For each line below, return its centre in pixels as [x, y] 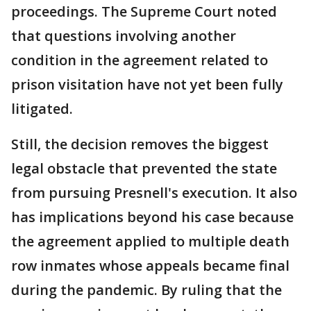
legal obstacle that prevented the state [144, 169]
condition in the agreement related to [140, 60]
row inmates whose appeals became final [150, 266]
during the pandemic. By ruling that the [146, 290]
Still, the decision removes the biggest [140, 144]
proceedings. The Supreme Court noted [144, 12]
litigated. [42, 109]
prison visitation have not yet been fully [147, 85]
